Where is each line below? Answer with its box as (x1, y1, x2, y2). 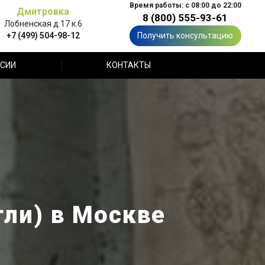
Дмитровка (17, 5, 69, 17)
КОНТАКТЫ (106, 60, 151, 70)
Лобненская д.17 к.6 (4, 18, 82, 28)
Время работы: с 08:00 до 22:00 (129, 1, 241, 9)
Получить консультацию (137, 31, 233, 40)
